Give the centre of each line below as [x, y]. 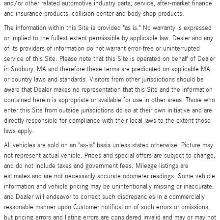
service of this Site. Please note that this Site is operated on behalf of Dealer [110, 59]
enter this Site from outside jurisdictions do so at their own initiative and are [108, 110]
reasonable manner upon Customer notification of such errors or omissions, [107, 207]
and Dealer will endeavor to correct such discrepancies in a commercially [104, 197]
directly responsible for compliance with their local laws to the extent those [107, 121]
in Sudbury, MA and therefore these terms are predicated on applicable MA [107, 69]
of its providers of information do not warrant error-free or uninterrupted [102, 49]
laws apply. [19, 131]
